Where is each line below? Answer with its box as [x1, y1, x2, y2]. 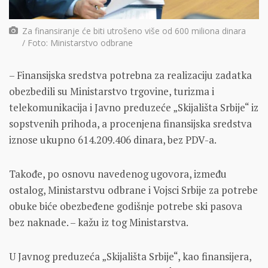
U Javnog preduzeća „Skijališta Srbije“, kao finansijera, [9, 249, 251, 263]
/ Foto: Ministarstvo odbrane [22, 36, 133, 48]
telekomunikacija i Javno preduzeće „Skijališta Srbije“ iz [9, 100, 258, 114]
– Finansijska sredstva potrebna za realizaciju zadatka [9, 68, 252, 82]
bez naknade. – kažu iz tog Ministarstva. [9, 215, 188, 229]
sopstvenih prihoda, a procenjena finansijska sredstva [9, 116, 252, 130]
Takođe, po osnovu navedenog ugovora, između [9, 166, 227, 181]
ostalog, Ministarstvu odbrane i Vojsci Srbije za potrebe [9, 182, 258, 197]
